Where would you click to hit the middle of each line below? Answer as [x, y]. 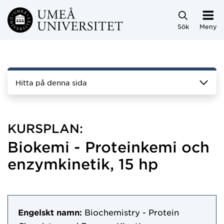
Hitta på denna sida [51, 82]
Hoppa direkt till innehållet [65, 16]
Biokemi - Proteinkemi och [108, 147]
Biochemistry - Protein [132, 212]
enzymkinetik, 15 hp [83, 164]
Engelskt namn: [50, 212]
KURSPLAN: [45, 128]
